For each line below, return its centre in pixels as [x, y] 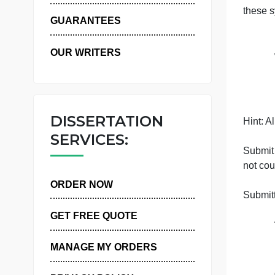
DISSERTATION [119, 165]
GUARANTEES [95, 53]
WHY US [78, 18]
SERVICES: [99, 185]
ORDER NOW [91, 235]
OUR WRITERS [95, 88]
